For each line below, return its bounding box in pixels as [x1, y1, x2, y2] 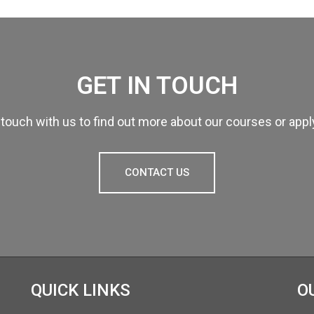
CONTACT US [125, 166, 189, 179]
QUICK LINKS [30, 280, 130, 301]
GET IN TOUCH [76, 71, 238, 101]
